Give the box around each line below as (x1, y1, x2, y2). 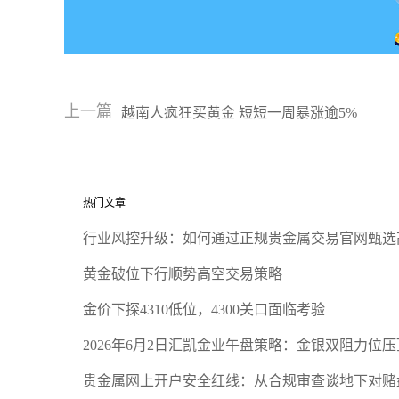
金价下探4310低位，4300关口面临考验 (83, 302, 325, 317)
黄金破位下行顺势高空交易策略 (83, 266, 282, 281)
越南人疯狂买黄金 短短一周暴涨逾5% (121, 104, 357, 120)
